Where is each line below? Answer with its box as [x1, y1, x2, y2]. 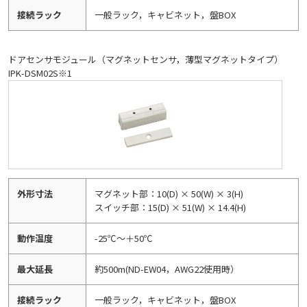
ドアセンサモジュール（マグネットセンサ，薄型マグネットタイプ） [8, 53, 283, 66]
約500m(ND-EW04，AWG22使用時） [95, 262, 239, 276]
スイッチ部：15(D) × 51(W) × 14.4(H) [95, 201, 246, 214]
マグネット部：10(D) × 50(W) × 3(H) [95, 187, 243, 201]
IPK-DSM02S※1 [8, 66, 72, 80]
